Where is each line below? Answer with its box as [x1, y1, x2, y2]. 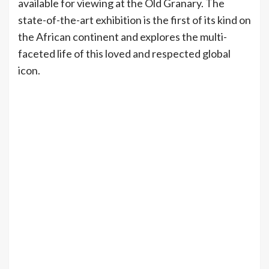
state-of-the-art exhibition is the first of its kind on [18, 13, 251, 26]
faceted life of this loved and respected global [18, 47, 231, 60]
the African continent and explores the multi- [18, 30, 227, 43]
